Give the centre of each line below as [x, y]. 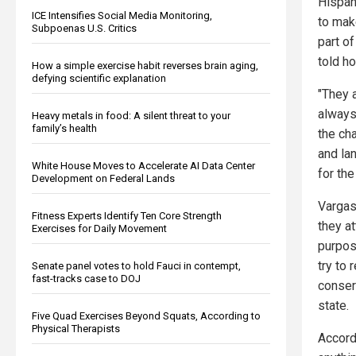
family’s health [64, 128]
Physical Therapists [76, 328]
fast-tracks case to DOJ [86, 278]
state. [333, 305]
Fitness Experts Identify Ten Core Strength [127, 215]
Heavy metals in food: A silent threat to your [131, 115]
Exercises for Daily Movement [99, 228]
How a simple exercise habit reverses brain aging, [145, 65]
